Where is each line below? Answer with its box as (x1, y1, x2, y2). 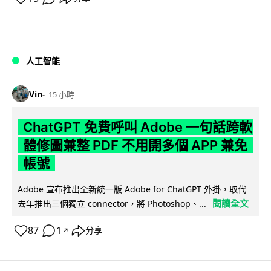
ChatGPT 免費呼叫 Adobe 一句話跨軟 (22, 119, 252, 135)
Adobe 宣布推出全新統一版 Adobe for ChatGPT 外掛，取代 (18, 183, 246, 195)
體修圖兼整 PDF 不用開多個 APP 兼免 (22, 137, 247, 154)
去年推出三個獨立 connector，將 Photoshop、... (18, 198, 206, 210)
